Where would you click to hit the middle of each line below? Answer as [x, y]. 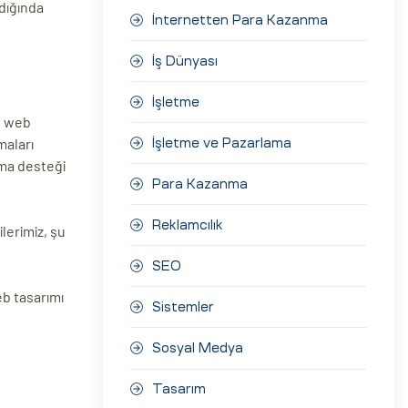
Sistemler [183, 306]
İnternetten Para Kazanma [240, 20]
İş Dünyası [185, 61]
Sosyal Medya [198, 348]
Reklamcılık [188, 224]
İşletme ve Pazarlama [222, 143]
